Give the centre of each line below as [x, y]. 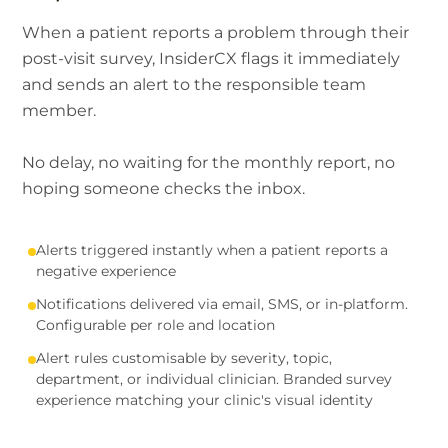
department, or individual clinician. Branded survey [214, 378]
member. [59, 110]
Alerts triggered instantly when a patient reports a [212, 249]
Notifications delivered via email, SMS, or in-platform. [222, 303]
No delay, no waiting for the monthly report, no [209, 162]
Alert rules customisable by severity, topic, [184, 357]
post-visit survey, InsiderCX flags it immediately [211, 58]
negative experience [106, 270]
